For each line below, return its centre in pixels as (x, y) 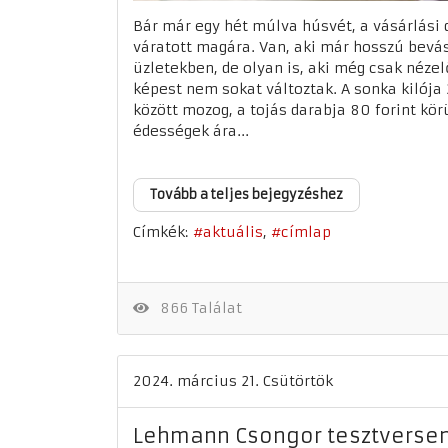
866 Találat (196, 308)
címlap (306, 232)
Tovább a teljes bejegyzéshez (246, 194)
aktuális (233, 232)
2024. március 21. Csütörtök (233, 381)
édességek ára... (191, 131)
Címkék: (160, 232)
